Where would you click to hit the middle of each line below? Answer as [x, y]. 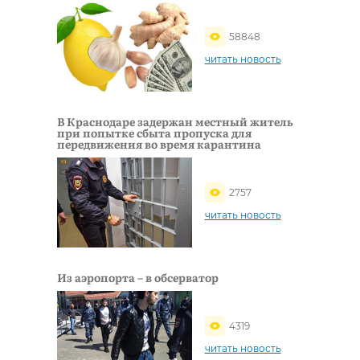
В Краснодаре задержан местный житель [175, 121]
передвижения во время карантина [159, 143]
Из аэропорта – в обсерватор [138, 277]
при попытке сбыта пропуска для [154, 132]
